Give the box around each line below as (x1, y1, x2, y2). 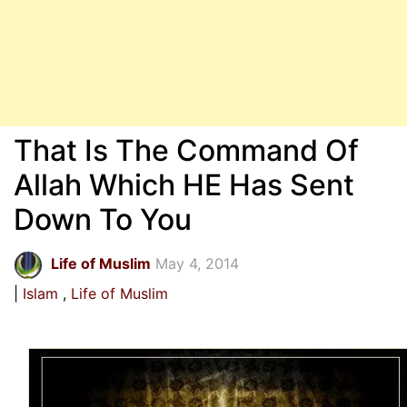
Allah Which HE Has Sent (14, 167, 354, 203)
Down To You (14, 202, 192, 237)
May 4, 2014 (155, 254, 239, 273)
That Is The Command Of (14, 133, 359, 168)
